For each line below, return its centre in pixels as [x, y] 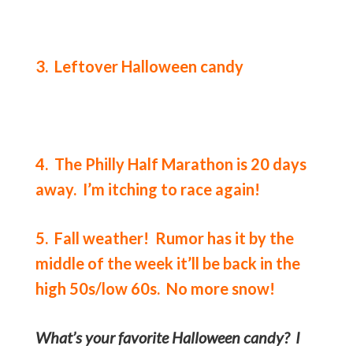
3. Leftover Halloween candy [139, 66]
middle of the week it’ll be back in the [167, 263]
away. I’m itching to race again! [147, 189]
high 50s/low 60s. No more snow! [155, 288]
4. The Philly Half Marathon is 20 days [171, 163]
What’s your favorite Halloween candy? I [167, 337]
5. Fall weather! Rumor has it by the [164, 238]
